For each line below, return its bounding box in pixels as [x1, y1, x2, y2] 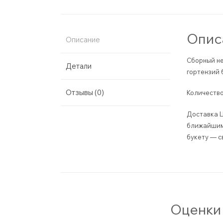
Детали [66, 61, 92, 71]
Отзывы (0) [66, 88, 104, 97]
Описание [66, 35, 100, 44]
